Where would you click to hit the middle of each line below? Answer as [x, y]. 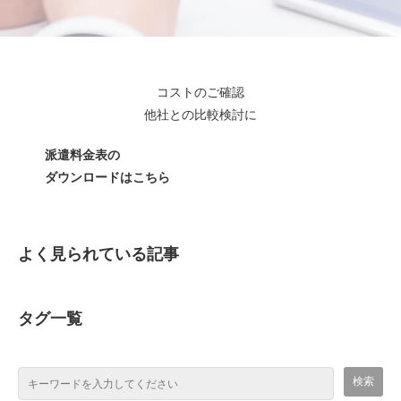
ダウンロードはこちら [107, 178]
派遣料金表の [82, 155]
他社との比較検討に [200, 115]
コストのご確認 [200, 93]
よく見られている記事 [98, 255]
